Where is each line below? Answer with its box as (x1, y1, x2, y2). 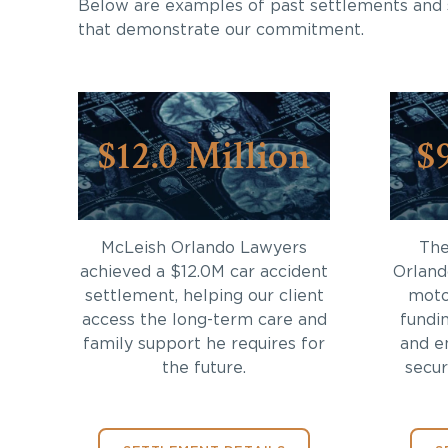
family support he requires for (83, 335, 325, 352)
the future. (162, 359, 246, 376)
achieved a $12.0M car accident (80, 263, 328, 280)
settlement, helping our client (84, 287, 324, 304)
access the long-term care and (81, 311, 327, 328)
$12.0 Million (97, 129, 311, 182)
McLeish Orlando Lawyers (101, 239, 307, 256)
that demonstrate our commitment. (78, 21, 364, 38)
